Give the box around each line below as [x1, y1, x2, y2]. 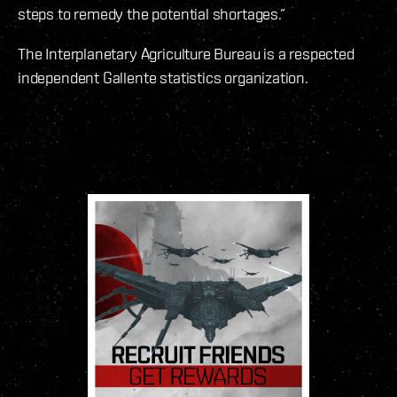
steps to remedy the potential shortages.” [18, 4, 285, 24]
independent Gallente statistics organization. [18, 68, 308, 88]
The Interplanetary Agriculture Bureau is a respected [18, 44, 354, 64]
